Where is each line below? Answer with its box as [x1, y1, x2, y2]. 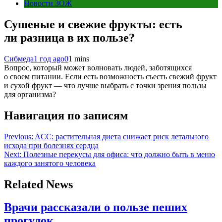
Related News [4, 177, 73, 191]
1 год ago [34, 54, 64, 63]
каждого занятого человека [4, 159, 96, 167]
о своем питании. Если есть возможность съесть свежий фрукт [4, 72, 217, 81]
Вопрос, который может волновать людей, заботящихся [4, 63, 192, 72]
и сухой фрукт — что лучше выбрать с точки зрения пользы [4, 81, 207, 90]
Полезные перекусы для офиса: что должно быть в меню [23, 150, 215, 159]
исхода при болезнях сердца [4, 141, 99, 150]
